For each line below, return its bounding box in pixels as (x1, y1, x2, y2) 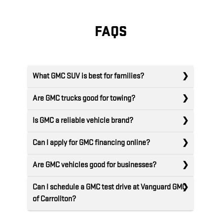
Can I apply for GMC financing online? (33, 138, 150, 148)
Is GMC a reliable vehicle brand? (33, 116, 133, 126)
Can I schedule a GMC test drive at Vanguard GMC (33, 183, 186, 192)
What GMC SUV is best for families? (33, 72, 144, 81)
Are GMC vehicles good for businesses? (33, 160, 156, 170)
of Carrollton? (33, 194, 76, 204)
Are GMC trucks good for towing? (33, 94, 135, 104)
